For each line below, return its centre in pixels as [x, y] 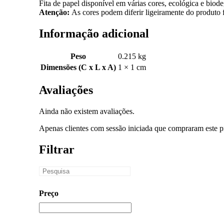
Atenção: [54, 12]
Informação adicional [94, 34]
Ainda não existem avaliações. [87, 111]
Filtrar [57, 149]
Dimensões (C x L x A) [78, 67]
